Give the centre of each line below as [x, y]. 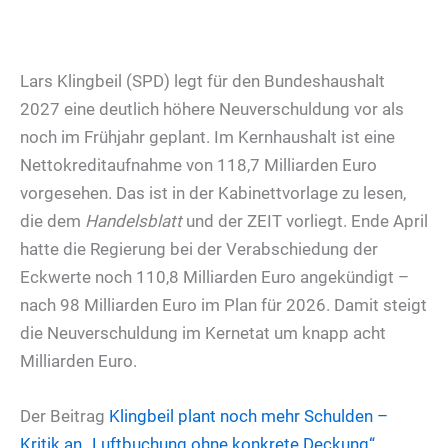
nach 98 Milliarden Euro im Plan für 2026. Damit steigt [223, 304]
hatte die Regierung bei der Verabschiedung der [199, 248]
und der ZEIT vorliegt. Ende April [305, 220]
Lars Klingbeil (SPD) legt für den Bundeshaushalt [202, 80]
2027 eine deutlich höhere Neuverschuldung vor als [212, 108]
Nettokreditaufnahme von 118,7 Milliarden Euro [198, 164]
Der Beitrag [64, 415]
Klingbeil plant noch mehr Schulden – [248, 415]
